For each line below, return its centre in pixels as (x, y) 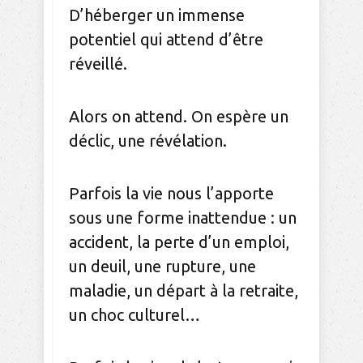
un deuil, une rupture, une (162, 267)
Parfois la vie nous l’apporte (171, 194)
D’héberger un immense (157, 15)
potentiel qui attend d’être (166, 40)
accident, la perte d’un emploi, (179, 242)
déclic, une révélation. (150, 141)
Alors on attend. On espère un (179, 117)
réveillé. (98, 64)
